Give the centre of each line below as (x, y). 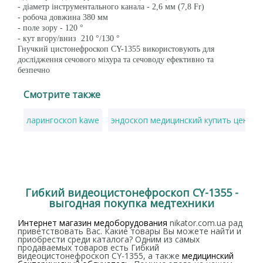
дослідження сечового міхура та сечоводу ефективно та (116, 60)
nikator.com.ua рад (205, 223)
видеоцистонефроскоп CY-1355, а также (100, 256)
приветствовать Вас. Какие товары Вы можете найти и (129, 231)
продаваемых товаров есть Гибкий (88, 247)
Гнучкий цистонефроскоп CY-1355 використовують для (116, 49)
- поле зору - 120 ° (50, 28)
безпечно (34, 70)
